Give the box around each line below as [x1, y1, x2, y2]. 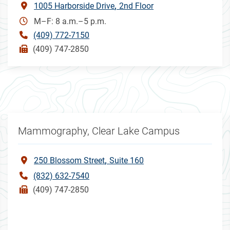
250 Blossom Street [34, 155, 105, 165]
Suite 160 [109, 155, 144, 165]
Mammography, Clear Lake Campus [18, 124, 180, 137]
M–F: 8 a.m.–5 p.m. [34, 16, 107, 26]
